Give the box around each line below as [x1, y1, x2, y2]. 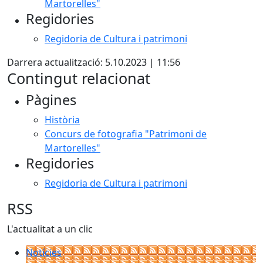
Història [45, 113, 80, 126]
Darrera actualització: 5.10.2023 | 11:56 [7, 56, 180, 69]
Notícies [26, 246, 62, 259]
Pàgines [26, 90, 76, 109]
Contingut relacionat [7, 68, 150, 88]
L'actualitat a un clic [7, 222, 93, 235]
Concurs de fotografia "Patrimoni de [45, 127, 207, 140]
